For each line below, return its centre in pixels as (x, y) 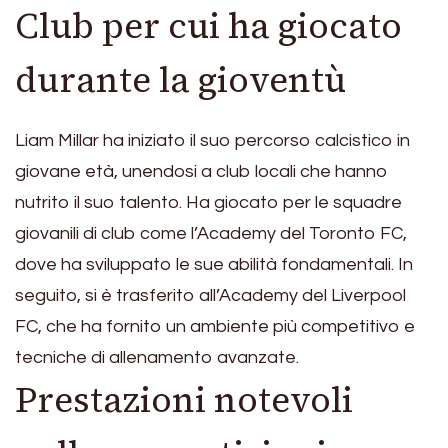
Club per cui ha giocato (208, 26)
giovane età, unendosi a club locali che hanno (201, 171)
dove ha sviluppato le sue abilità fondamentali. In (214, 264)
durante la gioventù (180, 80)
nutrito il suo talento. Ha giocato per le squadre (208, 202)
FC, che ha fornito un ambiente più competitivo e (215, 326)
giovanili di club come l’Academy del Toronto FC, (211, 233)
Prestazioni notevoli (184, 399)
